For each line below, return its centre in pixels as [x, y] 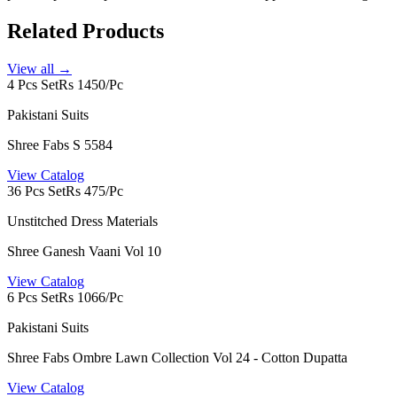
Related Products [86, 31]
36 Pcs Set [36, 191]
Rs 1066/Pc [91, 298]
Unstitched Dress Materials [82, 222]
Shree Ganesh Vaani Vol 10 [84, 252]
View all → [39, 69]
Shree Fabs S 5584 [60, 145]
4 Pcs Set [33, 85]
